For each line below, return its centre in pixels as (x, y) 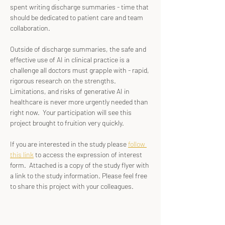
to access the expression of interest (89, 154)
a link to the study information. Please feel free (79, 176)
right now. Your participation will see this (72, 112)
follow (137, 144)
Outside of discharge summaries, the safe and (79, 49)
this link (22, 154)
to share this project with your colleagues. (72, 186)
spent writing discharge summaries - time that (80, 7)
